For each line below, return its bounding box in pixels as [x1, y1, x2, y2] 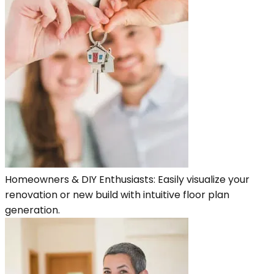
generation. [5, 202, 60, 217]
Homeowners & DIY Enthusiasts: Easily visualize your [5, 172, 250, 187]
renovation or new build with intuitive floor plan [5, 187, 229, 202]
